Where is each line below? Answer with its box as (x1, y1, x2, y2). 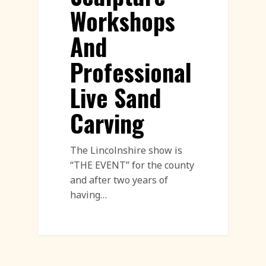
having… (70, 188, 107, 202)
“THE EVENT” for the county (70, 159, 195, 172)
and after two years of (70, 173, 169, 187)
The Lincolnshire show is (70, 144, 183, 157)
